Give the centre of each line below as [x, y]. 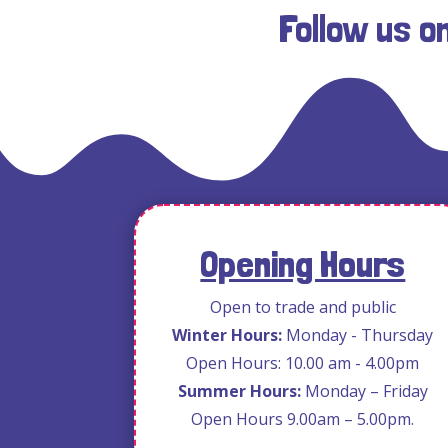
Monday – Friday [366, 390]
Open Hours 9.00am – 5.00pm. [303, 418]
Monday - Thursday [360, 334]
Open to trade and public [302, 306]
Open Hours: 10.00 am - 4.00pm [303, 362]
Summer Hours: [241, 390]
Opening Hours [303, 263]
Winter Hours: [229, 334]
